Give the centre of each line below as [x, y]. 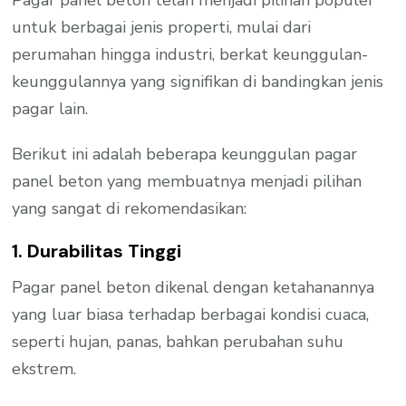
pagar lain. [50, 108]
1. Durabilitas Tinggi [97, 251]
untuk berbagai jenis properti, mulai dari [162, 27]
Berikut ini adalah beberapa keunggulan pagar [185, 154]
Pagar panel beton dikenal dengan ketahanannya [193, 288]
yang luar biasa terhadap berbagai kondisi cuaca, [191, 315]
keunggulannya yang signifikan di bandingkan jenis [198, 81]
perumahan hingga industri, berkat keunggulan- [190, 54]
